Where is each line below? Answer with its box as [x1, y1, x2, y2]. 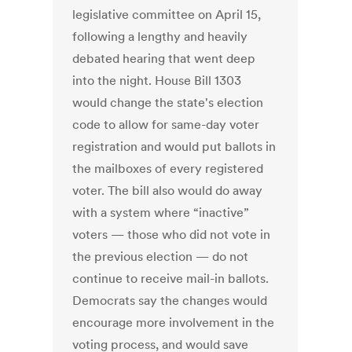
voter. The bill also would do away [72, 182, 263, 199]
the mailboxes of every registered [72, 160, 264, 177]
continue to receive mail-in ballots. [72, 270, 269, 287]
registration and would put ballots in [72, 138, 277, 155]
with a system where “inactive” [72, 204, 250, 221]
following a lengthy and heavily [72, 28, 248, 45]
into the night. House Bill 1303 [72, 72, 242, 89]
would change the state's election [72, 94, 264, 111]
